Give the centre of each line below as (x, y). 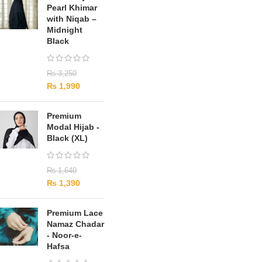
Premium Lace (75, 213)
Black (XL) (67, 138)
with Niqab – (72, 19)
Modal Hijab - (73, 127)
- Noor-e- (64, 235)
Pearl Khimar (72, 8)
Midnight (65, 30)
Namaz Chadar (75, 224)
